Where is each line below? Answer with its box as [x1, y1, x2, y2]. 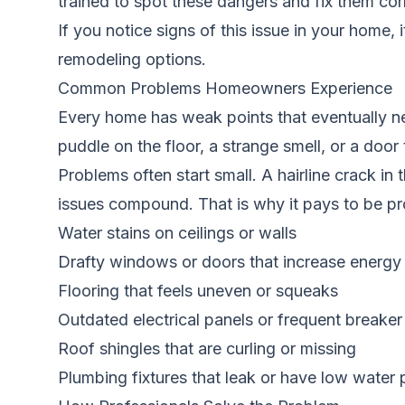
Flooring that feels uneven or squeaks [58, 281, 338, 300]
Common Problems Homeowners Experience [58, 79, 392, 98]
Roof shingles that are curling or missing [58, 339, 356, 358]
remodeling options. [58, 50, 206, 69]
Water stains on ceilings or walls [58, 223, 297, 242]
